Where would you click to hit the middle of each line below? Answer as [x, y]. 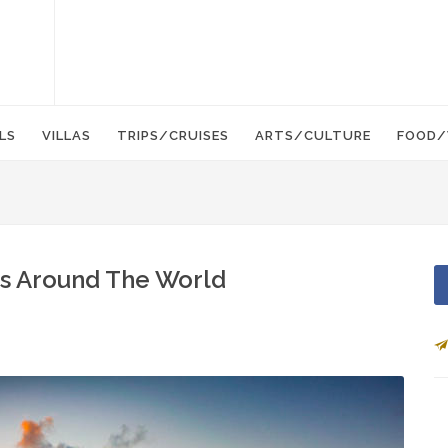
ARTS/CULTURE [313, 135]
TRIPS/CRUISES [173, 135]
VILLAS [66, 135]
